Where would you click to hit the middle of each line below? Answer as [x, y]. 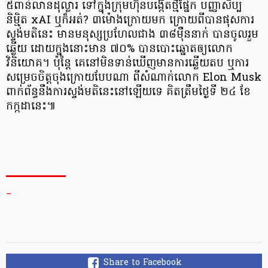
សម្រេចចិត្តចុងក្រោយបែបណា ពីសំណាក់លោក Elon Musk [134, 78]
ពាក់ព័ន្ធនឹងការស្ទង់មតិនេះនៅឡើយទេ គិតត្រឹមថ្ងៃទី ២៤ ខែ [128, 92]
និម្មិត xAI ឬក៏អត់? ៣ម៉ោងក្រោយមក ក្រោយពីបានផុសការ [130, 20]
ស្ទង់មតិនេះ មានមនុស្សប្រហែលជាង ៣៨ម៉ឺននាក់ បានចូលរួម [132, 35]
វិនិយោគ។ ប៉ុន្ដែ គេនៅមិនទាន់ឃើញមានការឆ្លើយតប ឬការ [127, 63]
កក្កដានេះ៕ [31, 106]
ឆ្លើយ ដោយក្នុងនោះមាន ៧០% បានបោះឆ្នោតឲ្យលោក [119, 49]
